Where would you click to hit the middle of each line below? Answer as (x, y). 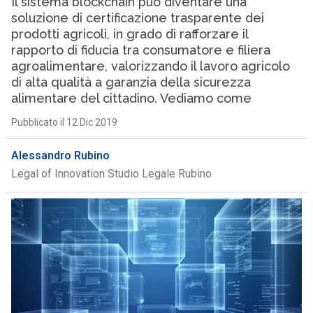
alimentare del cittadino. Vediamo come (131, 98)
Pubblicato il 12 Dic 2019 (64, 122)
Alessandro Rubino (60, 155)
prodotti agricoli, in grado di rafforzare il (129, 34)
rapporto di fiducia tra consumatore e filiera (140, 50)
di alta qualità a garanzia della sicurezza (131, 82)
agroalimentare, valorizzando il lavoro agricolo (150, 66)
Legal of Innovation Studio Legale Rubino (111, 174)
